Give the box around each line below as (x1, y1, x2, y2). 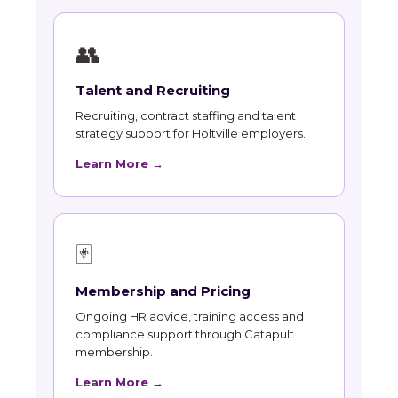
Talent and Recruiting (76, 82, 230, 99)
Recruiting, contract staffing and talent (76, 108, 296, 123)
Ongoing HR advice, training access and (76, 309, 304, 323)
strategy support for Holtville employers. (76, 126, 306, 140)
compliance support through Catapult (76, 327, 294, 341)
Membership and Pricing (76, 283, 251, 299)
